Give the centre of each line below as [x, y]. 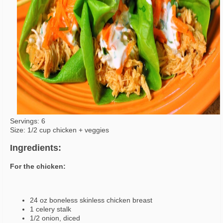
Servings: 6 [28, 121]
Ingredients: [36, 148]
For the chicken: [38, 167]
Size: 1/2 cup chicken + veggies [59, 130]
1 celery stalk [51, 209]
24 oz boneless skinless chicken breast [91, 200]
